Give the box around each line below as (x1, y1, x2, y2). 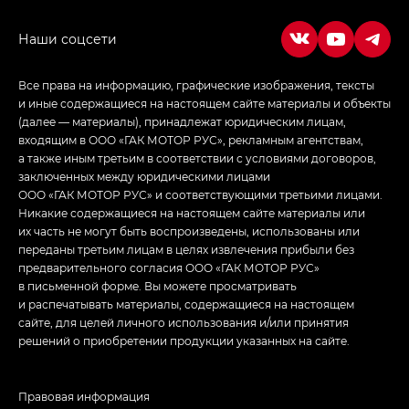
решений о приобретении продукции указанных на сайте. (18, 332, 350, 348)
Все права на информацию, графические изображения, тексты (18, 77, 374, 92)
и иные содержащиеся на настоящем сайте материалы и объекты (18, 95, 391, 110)
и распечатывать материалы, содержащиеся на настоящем (18, 296, 354, 311)
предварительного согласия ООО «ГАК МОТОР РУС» (18, 259, 320, 275)
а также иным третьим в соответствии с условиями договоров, (18, 150, 376, 165)
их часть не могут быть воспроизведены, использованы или (18, 223, 360, 238)
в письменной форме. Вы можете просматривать (18, 278, 297, 293)
